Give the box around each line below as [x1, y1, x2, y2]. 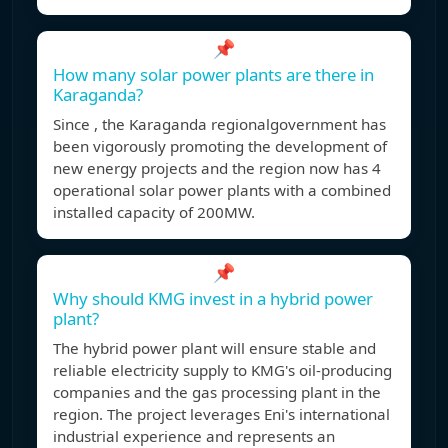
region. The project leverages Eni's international [53, 404, 390, 425]
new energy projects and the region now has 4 [53, 158, 381, 179]
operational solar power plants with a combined [53, 180, 391, 201]
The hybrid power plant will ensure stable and [53, 338, 376, 359]
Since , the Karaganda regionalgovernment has [53, 114, 386, 135]
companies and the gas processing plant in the [53, 382, 381, 403]
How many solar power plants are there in [53, 63, 374, 87]
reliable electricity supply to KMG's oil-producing [53, 360, 392, 381]
